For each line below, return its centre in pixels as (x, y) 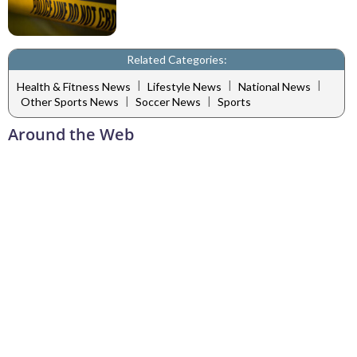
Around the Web (71, 135)
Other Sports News (70, 102)
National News (275, 86)
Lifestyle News (184, 86)
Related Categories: (177, 60)
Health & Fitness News (74, 86)
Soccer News (168, 102)
